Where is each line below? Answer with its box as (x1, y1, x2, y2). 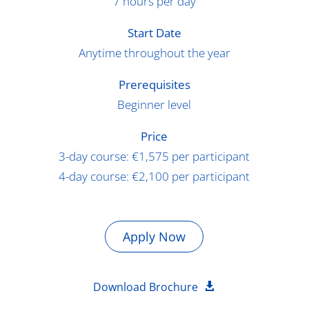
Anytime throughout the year (78, 44, 230, 61)
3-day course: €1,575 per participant (59, 148, 250, 164)
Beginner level (117, 96, 192, 112)
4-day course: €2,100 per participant (59, 168, 250, 184)
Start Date (127, 24, 181, 41)
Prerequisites (118, 76, 190, 92)
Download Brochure (93, 279, 199, 295)
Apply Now (123, 228, 186, 245)
